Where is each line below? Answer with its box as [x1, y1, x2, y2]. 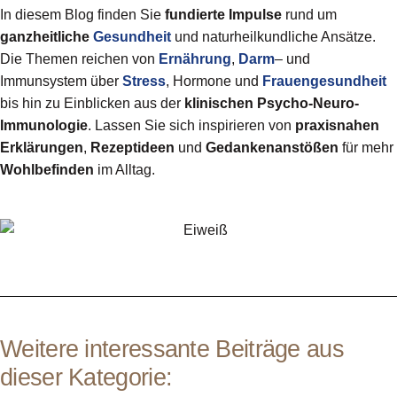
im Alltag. [94, 161, 155, 177]
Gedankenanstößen [206, 139, 339, 155]
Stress [122, 73, 166, 89]
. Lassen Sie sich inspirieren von [88, 117, 295, 133]
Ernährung [159, 51, 231, 66]
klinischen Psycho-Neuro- [184, 95, 359, 111]
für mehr [339, 139, 393, 155]
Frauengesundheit [262, 73, 386, 89]
